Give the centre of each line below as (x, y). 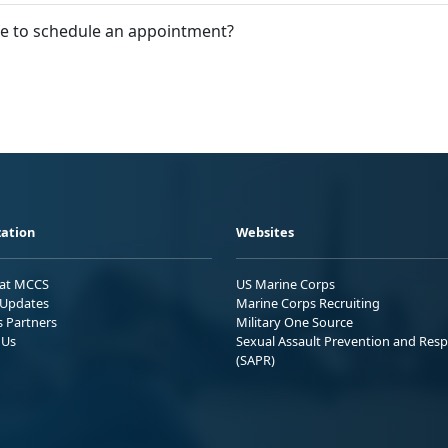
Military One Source (294, 322)
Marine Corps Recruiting (308, 303)
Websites (265, 232)
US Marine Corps (285, 284)
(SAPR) (255, 360)
